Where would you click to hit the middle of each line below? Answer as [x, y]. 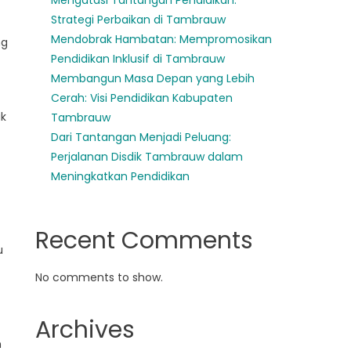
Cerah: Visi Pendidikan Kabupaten [142, 98]
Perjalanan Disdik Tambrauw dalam [147, 157]
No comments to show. [100, 277]
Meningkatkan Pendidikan [121, 176]
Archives [85, 330]
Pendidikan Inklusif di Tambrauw [138, 59]
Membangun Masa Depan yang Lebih [153, 78]
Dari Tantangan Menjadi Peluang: [141, 137]
